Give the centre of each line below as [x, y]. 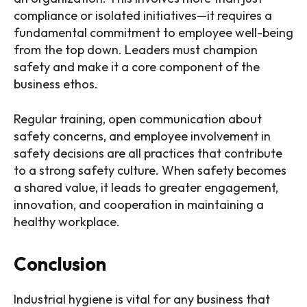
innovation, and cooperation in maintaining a [139, 205]
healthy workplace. [67, 222]
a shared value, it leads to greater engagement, [146, 188]
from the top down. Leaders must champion [136, 50]
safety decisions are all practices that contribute [148, 153]
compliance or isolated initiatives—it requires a [143, 16]
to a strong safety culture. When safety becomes [150, 171]
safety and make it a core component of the [137, 67]
